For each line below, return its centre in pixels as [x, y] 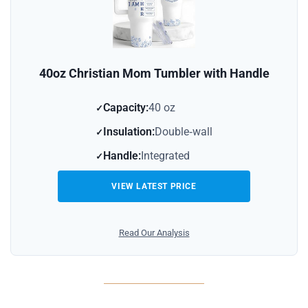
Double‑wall [184, 131]
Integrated [165, 155]
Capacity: [126, 107]
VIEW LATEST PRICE [154, 186]
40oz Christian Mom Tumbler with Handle [154, 73]
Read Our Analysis [154, 232]
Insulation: [129, 131]
